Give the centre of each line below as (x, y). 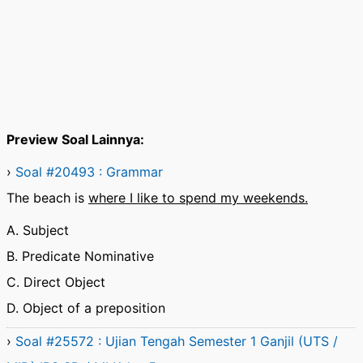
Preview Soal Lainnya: (75, 139)
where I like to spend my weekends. (198, 198)
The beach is (47, 198)
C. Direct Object (56, 282)
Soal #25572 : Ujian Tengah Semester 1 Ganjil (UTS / (177, 341)
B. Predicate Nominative (80, 256)
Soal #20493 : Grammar (89, 172)
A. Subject (38, 230)
